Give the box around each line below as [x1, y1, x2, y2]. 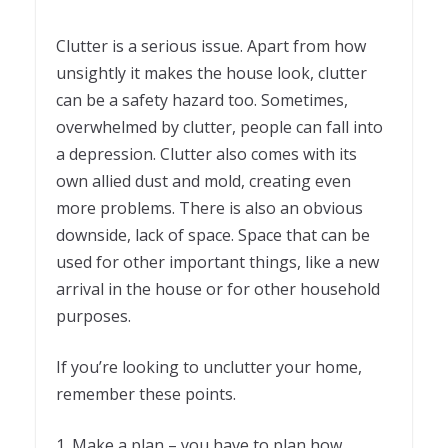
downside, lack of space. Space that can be [56, 224, 370, 247]
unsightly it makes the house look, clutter [56, 62, 367, 85]
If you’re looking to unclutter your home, [56, 356, 362, 379]
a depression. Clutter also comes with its [56, 143, 357, 166]
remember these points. [56, 383, 236, 406]
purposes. [56, 305, 131, 328]
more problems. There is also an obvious [56, 197, 363, 220]
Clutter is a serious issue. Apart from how [56, 35, 366, 58]
